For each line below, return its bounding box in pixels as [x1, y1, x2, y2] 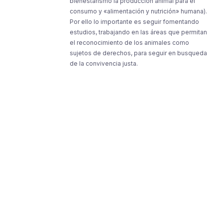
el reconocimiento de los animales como [70, 39, 189, 46]
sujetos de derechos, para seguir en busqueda [70, 49, 207, 57]
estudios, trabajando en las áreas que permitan [70, 28, 207, 36]
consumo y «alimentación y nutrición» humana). [70, 7, 207, 15]
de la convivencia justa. [70, 60, 138, 67]
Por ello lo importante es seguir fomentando [70, 18, 199, 25]
